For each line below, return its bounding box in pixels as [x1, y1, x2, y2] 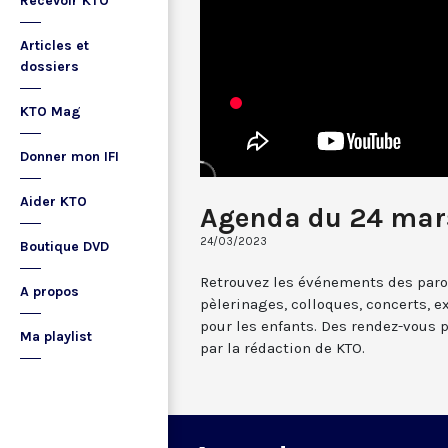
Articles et [20, 37, 89, 54]
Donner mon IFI [20, 148, 119, 165]
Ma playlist [20, 328, 92, 345]
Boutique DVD [20, 238, 109, 255]
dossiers [20, 58, 79, 75]
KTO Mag [20, 103, 81, 120]
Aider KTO [20, 193, 87, 210]
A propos [20, 283, 79, 300]
